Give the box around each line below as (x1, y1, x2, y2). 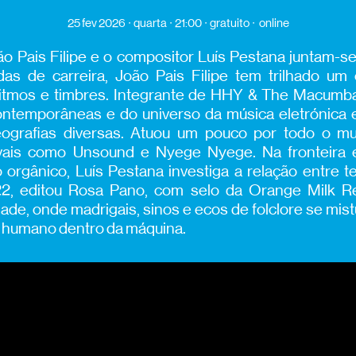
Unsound (72, 142, 134, 161)
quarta (133, 15, 167, 29)
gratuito (209, 15, 250, 29)
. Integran (105, 85, 171, 104)
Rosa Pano (68, 180, 145, 199)
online (258, 15, 289, 29)
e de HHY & (175, 85, 262, 104)
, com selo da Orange (145, 180, 308, 199)
